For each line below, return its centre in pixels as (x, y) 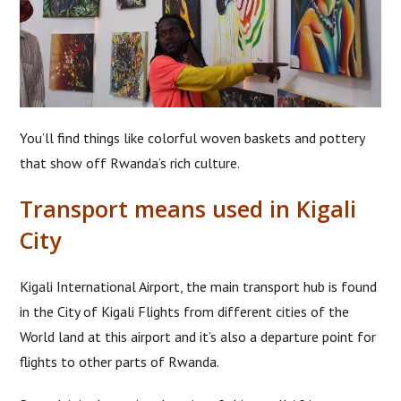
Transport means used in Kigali (188, 208)
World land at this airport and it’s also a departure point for (198, 336)
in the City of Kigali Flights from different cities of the (185, 311)
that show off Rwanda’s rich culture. (130, 162)
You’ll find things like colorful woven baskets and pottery (192, 137)
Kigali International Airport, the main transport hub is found (199, 286)
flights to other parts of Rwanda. (120, 361)
